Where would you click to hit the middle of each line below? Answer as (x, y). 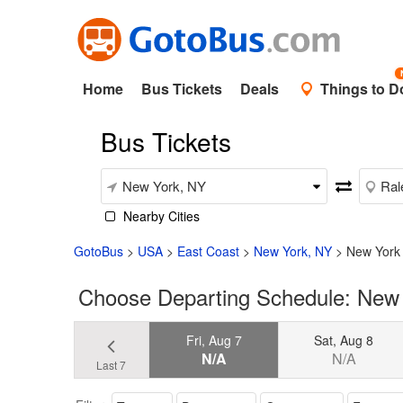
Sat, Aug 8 (344, 340)
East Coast (208, 251)
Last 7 (112, 364)
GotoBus (99, 251)
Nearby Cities (161, 216)
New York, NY (293, 251)
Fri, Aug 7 (214, 340)
